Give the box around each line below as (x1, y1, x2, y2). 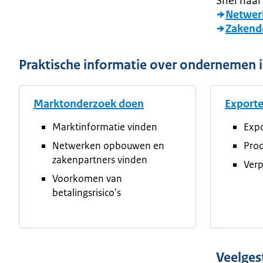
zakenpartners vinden (52, 153, 147, 166)
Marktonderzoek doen (33, 97, 144, 111)
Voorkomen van (52, 172, 122, 185)
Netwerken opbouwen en (52, 139, 164, 152)
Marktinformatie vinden (52, 120, 157, 133)
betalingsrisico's (52, 186, 121, 199)
